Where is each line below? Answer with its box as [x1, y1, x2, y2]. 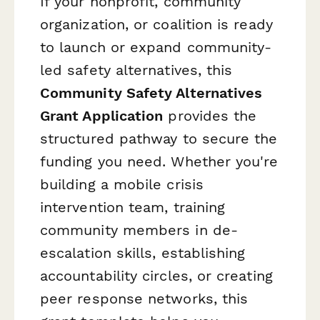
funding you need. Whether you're [40, 152, 279, 170]
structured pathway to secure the [40, 129, 278, 147]
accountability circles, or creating [40, 266, 273, 284]
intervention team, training [40, 198, 226, 216]
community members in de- [40, 221, 238, 239]
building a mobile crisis [40, 175, 204, 193]
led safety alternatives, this [40, 61, 233, 79]
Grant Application [40, 106, 164, 124]
